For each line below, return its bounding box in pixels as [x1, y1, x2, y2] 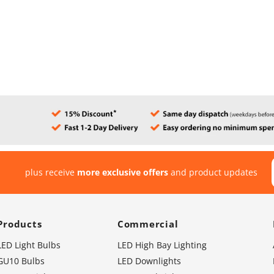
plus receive [25, 166, 78, 179]
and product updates [168, 166, 258, 179]
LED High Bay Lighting [117, 239, 207, 251]
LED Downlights [117, 254, 181, 267]
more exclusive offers [77, 166, 169, 179]
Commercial [117, 217, 179, 230]
